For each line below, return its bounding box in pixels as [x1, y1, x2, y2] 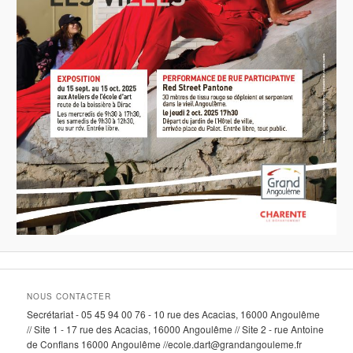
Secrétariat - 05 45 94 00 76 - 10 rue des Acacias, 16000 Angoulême [27, 307, 321, 321]
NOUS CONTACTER [27, 291, 112, 302]
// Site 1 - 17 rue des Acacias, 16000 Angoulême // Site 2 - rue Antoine [27, 322, 325, 336]
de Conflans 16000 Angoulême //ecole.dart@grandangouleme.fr [27, 337, 303, 351]
